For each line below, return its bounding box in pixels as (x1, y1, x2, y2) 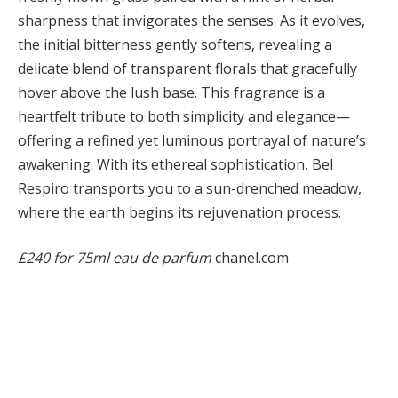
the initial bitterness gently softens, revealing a (18, 34, 332, 54)
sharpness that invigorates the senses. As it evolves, (18, 10, 365, 30)
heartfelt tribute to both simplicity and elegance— (18, 106, 350, 126)
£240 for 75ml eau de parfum (18, 248, 211, 268)
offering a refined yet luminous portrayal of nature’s (18, 130, 366, 150)
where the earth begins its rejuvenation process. (18, 202, 341, 222)
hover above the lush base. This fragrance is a (18, 82, 325, 102)
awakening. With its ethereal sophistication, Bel (18, 154, 333, 174)
